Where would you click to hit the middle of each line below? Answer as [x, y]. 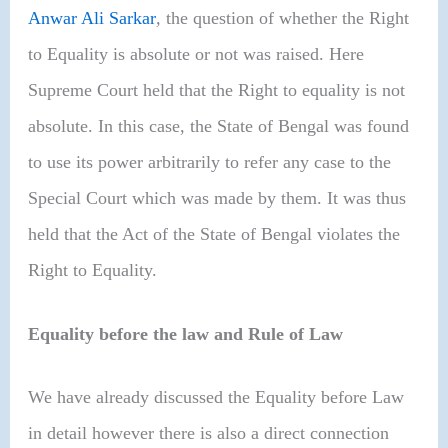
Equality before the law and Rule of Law [186, 333]
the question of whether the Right [285, 18]
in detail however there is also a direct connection [209, 432]
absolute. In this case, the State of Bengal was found [219, 126]
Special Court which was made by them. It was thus [217, 198]
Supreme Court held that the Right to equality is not [217, 90]
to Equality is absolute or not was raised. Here [196, 54]
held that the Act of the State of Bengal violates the [214, 234]
